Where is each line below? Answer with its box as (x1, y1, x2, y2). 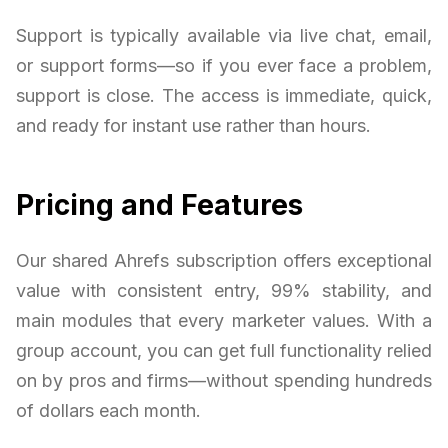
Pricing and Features (16, 187, 303, 222)
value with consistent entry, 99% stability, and (16, 279, 432, 301)
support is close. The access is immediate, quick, (16, 84, 432, 106)
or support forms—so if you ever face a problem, (16, 54, 432, 76)
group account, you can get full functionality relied (16, 339, 432, 361)
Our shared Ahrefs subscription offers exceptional (16, 249, 432, 271)
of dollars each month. (16, 399, 201, 421)
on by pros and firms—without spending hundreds (16, 369, 432, 391)
